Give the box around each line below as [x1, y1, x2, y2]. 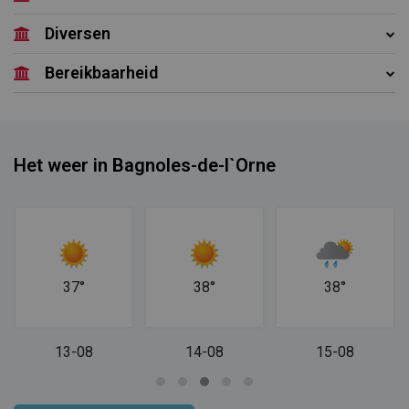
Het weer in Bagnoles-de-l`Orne [14, 154, 276, 176]
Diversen [45, 24, 110, 43]
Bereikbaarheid [45, 63, 158, 82]
